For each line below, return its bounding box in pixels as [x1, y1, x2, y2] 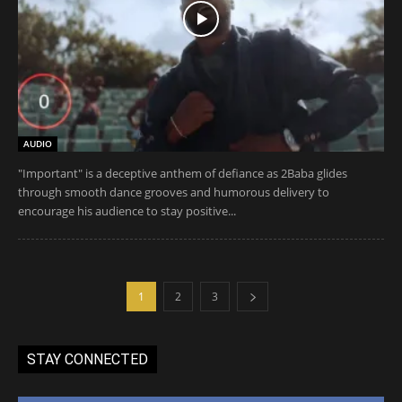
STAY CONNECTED [27, 350, 148, 368]
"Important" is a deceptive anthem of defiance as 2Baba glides [18, 164, 347, 181]
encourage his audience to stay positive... [18, 202, 236, 219]
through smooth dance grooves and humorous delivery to [18, 183, 329, 200]
